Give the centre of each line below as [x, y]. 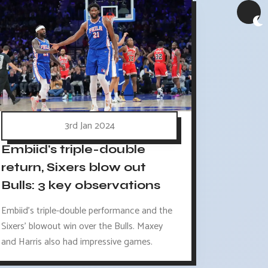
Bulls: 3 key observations [81, 185]
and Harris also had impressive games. [77, 242]
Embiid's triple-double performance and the [87, 211]
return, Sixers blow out [74, 167]
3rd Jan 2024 [89, 126]
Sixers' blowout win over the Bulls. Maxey [82, 227]
